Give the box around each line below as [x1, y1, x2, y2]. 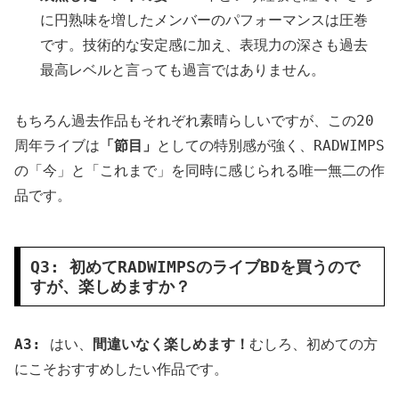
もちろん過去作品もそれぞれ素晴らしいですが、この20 [14, 111, 374, 129]
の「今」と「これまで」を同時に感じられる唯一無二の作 [14, 161, 385, 179]
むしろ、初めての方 [249, 336, 378, 354]
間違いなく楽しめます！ [93, 336, 249, 354]
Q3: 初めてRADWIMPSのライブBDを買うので [29, 256, 360, 276]
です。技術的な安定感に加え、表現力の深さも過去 [40, 36, 369, 53]
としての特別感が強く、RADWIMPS [157, 136, 385, 154]
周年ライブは [14, 136, 100, 154]
